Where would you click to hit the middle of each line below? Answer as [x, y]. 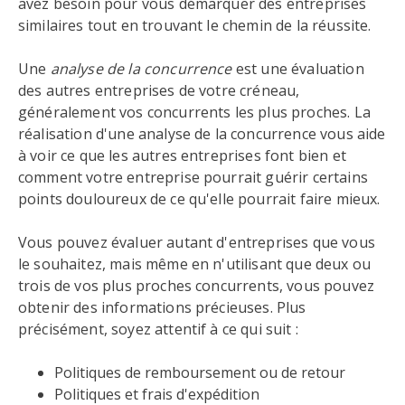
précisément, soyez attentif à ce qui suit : [158, 329]
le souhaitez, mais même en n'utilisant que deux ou [195, 264]
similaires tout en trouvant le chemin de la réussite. [195, 25]
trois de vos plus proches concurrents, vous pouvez [197, 286]
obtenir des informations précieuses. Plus [162, 307]
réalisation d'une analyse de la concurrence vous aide [202, 134]
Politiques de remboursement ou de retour [200, 372]
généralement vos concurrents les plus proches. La [194, 112]
